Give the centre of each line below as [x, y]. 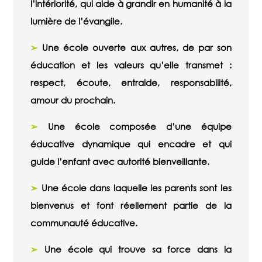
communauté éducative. [84, 223]
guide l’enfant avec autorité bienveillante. [120, 162]
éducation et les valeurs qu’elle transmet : [131, 65]
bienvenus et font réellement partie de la [131, 206]
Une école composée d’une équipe [135, 127]
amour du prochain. [73, 100]
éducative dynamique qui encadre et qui [131, 144]
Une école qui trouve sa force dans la [135, 249]
